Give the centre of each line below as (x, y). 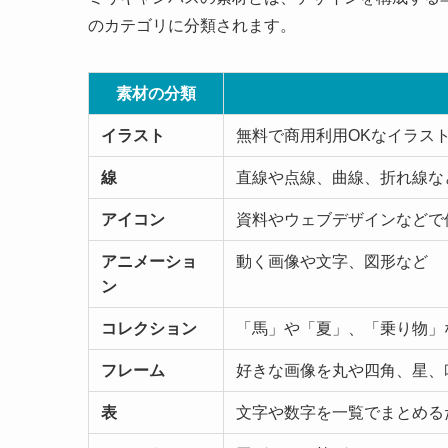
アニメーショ (149, 261)
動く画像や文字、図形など (332, 261)
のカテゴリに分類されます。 (192, 25)
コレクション (149, 328)
